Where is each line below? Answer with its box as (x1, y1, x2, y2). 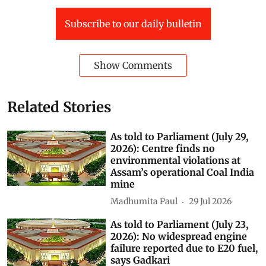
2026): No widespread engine (110, 230, 248, 242)
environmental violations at (110, 154, 241, 166)
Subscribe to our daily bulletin (64, 17, 202, 30)
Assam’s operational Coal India (110, 166, 255, 178)
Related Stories (7, 97, 111, 116)
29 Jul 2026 (189, 196, 232, 207)
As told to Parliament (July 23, (110, 218, 249, 230)
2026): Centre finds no (110, 142, 216, 154)
